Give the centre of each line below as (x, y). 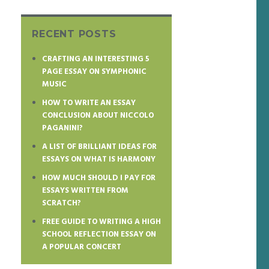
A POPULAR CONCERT (81, 247)
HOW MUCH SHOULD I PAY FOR (98, 178)
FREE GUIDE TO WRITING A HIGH (101, 222)
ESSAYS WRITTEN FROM (85, 191)
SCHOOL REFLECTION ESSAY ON (99, 234)
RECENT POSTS (74, 34)
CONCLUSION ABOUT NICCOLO (98, 116)
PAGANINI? (62, 128)
